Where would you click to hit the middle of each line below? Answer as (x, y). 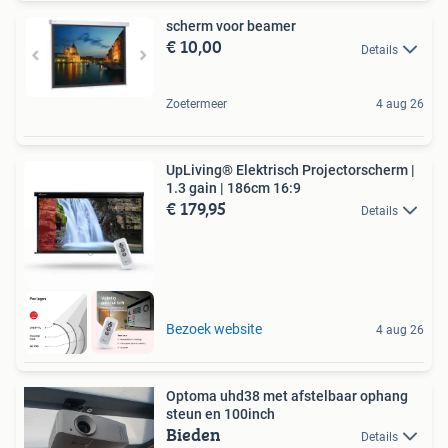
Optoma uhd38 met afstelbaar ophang (287, 396)
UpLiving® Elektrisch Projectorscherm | (290, 169)
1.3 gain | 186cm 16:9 (233, 187)
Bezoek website (214, 329)
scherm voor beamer (231, 26)
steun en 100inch (220, 414)
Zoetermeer (196, 103)
